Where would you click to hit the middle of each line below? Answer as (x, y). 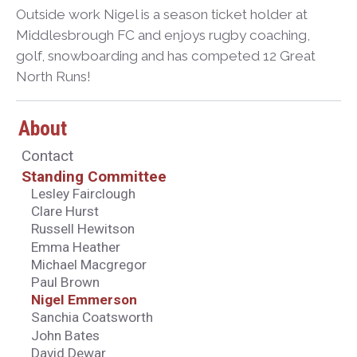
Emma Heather (76, 247)
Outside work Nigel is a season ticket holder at (162, 14)
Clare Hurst (65, 212)
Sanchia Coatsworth (92, 318)
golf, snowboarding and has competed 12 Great (166, 55)
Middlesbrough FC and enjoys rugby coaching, (163, 35)
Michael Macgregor (89, 264)
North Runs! (53, 76)
